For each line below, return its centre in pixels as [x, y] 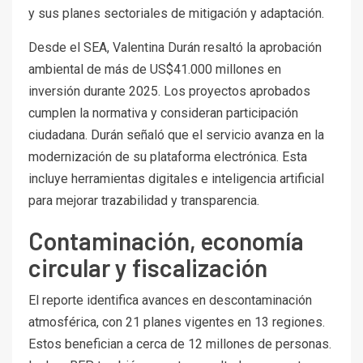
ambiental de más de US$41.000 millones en [155, 70]
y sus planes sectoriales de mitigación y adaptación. [176, 14]
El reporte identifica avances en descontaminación [170, 301]
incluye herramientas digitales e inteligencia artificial [176, 179]
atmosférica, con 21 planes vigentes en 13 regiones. [177, 322]
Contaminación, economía [166, 241]
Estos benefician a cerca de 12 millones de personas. [180, 344]
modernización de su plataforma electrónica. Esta [168, 157]
